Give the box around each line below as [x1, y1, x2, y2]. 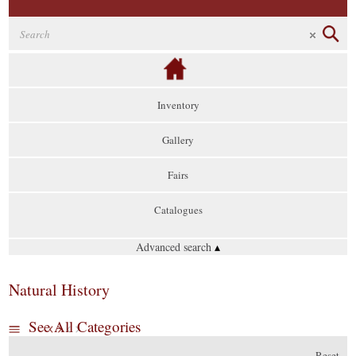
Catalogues [153, 203, 203, 217]
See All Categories [29, 316, 141, 336]
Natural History [9, 279, 110, 300]
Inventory [157, 98, 199, 112]
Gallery [162, 133, 194, 147]
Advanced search [136, 239, 215, 254]
